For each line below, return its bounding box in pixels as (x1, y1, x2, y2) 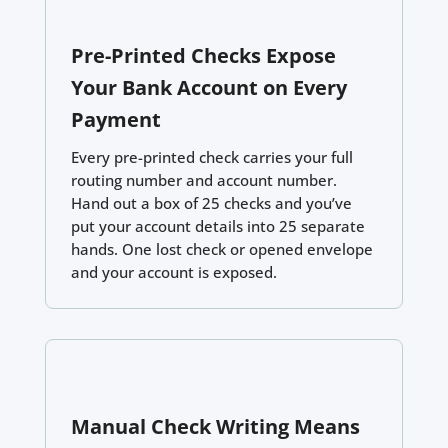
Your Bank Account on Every (70, 73, 347, 101)
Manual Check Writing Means (70, 412, 360, 440)
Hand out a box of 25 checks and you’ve (70, 192, 352, 213)
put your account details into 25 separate (70, 215, 365, 236)
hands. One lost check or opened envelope (70, 238, 373, 259)
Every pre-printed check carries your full (70, 146, 353, 167)
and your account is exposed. (70, 261, 277, 282)
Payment (70, 105, 161, 133)
